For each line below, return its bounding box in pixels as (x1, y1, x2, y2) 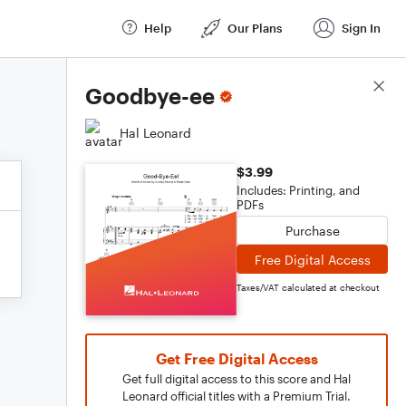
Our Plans (227, 20, 282, 35)
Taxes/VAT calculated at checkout (237, 282, 380, 293)
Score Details (307, 79, 388, 95)
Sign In (342, 20, 381, 35)
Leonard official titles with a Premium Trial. (122, 389, 351, 403)
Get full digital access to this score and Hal (122, 372, 351, 386)
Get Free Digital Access (155, 350, 318, 367)
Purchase (285, 222, 340, 238)
